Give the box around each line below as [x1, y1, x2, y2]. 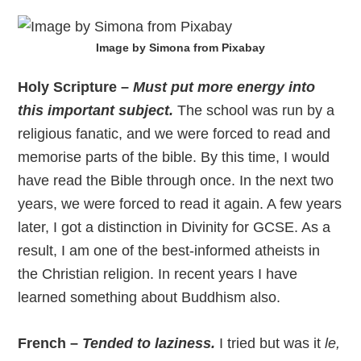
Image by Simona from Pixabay [96, 41, 265, 55]
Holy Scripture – [18, 79, 134, 96]
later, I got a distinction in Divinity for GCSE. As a [18, 219, 331, 236]
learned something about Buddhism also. [18, 289, 281, 306]
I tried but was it [219, 335, 326, 352]
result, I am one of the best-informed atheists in [18, 243, 321, 259]
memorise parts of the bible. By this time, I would [18, 149, 330, 166]
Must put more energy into [133, 79, 316, 96]
